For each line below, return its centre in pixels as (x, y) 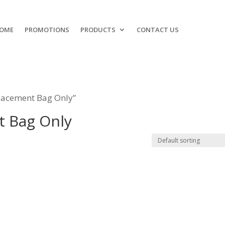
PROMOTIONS (47, 29)
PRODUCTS (98, 29)
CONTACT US (157, 29)
